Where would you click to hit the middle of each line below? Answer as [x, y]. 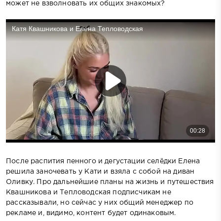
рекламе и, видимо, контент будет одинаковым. [91, 213]
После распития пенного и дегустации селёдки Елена [103, 161]
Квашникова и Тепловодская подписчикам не [89, 192]
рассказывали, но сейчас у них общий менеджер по [100, 203]
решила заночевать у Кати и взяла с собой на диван [100, 171]
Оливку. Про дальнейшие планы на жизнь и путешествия [110, 182]
